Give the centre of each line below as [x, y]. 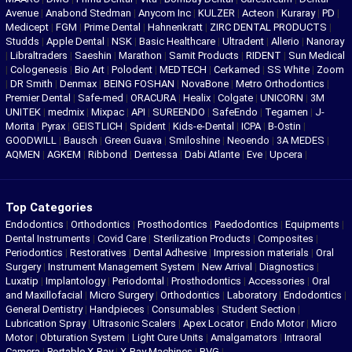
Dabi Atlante [213, 154]
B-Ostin [286, 126]
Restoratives [98, 253]
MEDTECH [184, 70]
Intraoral [303, 337]
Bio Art [91, 70]
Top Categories [49, 207]
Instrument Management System [121, 267]
